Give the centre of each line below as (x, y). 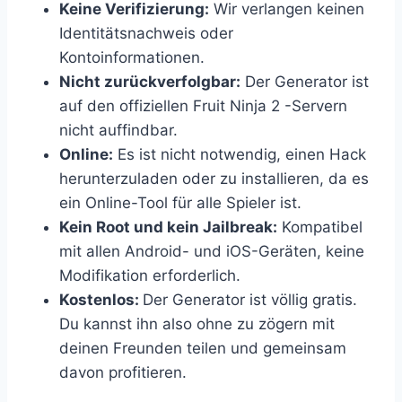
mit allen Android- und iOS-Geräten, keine (212, 251)
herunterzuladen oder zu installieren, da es (214, 178)
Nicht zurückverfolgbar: (150, 81)
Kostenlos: (101, 299)
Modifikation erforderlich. (150, 275)
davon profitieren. (123, 372)
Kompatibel (320, 227)
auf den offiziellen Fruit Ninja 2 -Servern (203, 105)
